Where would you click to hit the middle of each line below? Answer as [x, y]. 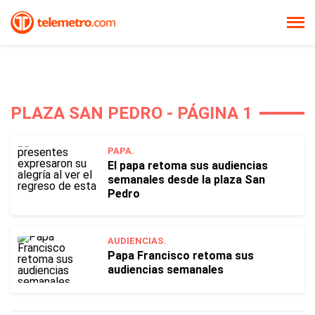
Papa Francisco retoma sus [181, 256]
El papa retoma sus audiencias [188, 166]
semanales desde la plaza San [186, 180]
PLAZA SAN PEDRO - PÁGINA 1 [131, 113]
